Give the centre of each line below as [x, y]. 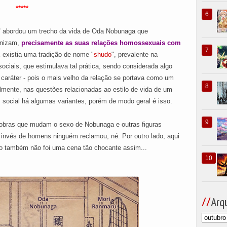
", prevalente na [135, 54]
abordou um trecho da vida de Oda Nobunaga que [75, 31]
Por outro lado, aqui [151, 136]
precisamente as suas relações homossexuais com [100, 43]
